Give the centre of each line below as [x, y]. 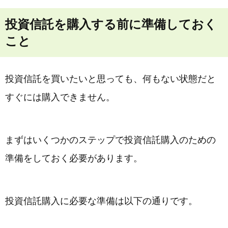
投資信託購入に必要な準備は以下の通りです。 [101, 201]
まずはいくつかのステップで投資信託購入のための [110, 140]
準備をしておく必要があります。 [74, 158]
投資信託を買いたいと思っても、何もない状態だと [110, 79]
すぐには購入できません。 [60, 97]
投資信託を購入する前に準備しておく [111, 24]
